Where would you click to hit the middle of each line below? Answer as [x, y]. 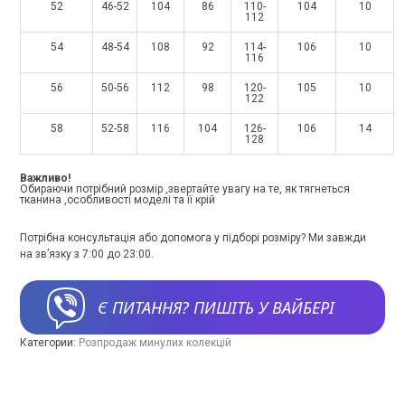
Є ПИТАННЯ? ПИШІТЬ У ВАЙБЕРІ [216, 307]
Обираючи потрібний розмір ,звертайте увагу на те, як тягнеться [185, 189]
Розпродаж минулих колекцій [155, 343]
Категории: [49, 343]
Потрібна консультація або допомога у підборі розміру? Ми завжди [193, 238]
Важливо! [45, 178]
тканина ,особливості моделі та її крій [118, 200]
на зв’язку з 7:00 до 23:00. [87, 254]
